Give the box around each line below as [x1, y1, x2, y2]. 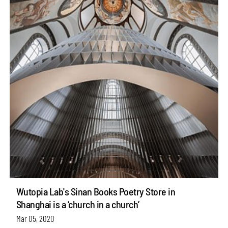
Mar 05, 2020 [16, 213, 54, 224]
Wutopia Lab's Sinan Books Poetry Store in [16, 185, 176, 197]
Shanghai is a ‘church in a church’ [16, 197, 139, 210]
